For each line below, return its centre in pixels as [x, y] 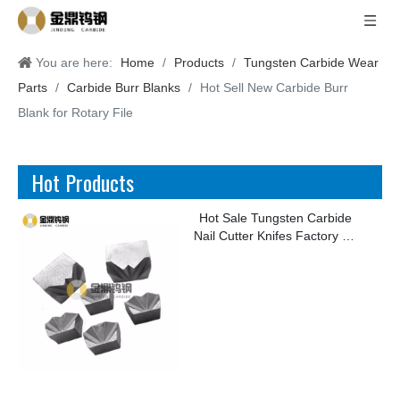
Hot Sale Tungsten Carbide [275, 218]
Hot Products [83, 182]
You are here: [74, 62]
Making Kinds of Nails [275, 254]
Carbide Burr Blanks [124, 87]
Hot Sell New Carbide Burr [274, 87]
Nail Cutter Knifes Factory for [275, 236]
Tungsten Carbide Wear [311, 62]
